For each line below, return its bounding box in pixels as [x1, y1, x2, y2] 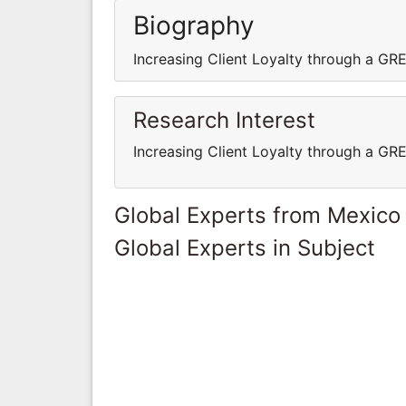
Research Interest [133, 106, 315, 133]
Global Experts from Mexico [114, 201, 401, 228]
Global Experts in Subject [114, 234, 375, 261]
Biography [133, 9, 255, 41]
